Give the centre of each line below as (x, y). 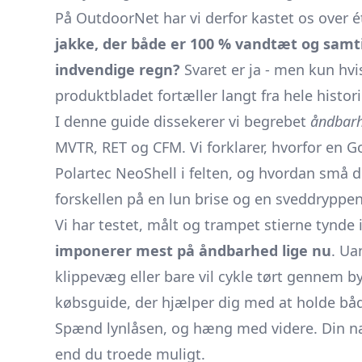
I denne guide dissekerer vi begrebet (183, 121)
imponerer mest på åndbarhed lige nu (193, 250)
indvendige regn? (118, 69)
